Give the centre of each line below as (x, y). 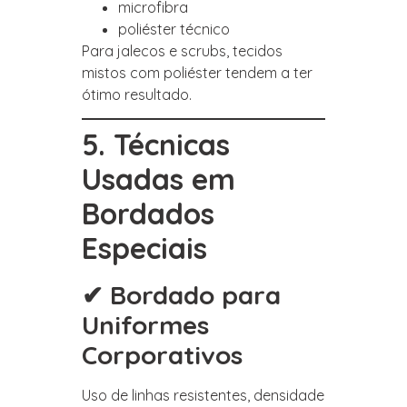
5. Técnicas (156, 145)
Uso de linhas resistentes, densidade (203, 396)
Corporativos (162, 355)
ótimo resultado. (137, 95)
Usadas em (159, 179)
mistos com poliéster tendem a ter (197, 73)
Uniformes (145, 325)
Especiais (144, 248)
